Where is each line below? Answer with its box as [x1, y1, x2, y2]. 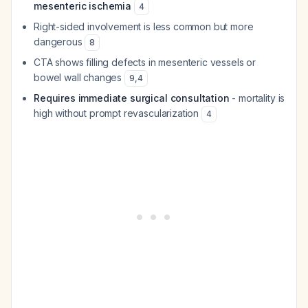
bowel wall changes [34, 71, 124, 83]
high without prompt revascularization [34, 107, 201, 119]
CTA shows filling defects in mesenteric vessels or [34, 56, 256, 68]
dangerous [34, 36, 85, 47]
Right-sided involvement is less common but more [34, 21, 254, 32]
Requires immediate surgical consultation [34, 92, 230, 104]
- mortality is [229, 92, 285, 104]
